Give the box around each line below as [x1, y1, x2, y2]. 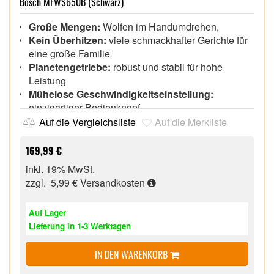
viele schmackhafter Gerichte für [106, 32, 248, 47]
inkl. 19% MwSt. [26, 161, 95, 176]
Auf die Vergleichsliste [39, 114, 136, 129]
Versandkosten [80, 175, 147, 190]
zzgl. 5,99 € [26, 175, 80, 190]
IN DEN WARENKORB [95, 246, 170, 262]
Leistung [29, 73, 66, 87]
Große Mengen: [29, 19, 100, 34]
